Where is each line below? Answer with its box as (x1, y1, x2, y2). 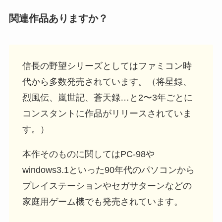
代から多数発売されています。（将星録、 (22, 77, 192, 87)
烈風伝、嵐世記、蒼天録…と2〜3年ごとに (22, 93, 193, 103)
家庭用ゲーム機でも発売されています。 (22, 197, 183, 207)
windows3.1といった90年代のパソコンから (22, 165, 195, 175)
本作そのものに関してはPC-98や (22, 149, 155, 160)
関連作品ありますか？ (8, 12, 108, 24)
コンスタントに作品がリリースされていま (22, 109, 192, 119)
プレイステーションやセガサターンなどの (22, 181, 192, 191)
